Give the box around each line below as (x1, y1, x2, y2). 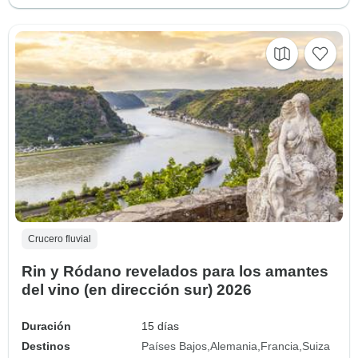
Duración (22, 320, 71, 333)
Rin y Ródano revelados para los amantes (22, 263, 328, 280)
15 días (141, 320, 180, 333)
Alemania (210, 340, 258, 353)
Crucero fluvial (28, 233, 91, 245)
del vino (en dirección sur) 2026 (22, 281, 252, 299)
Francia (261, 340, 300, 353)
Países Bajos (141, 340, 208, 353)
